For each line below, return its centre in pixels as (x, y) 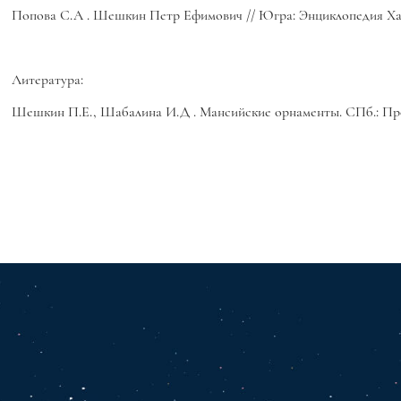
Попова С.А (49, 15)
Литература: (47, 80)
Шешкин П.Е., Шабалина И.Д (102, 112)
